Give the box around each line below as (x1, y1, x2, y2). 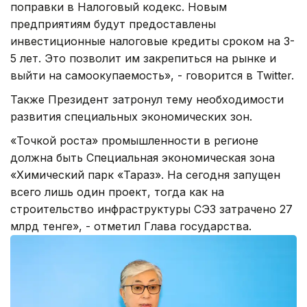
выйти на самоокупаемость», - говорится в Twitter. (10, 68, 294, 82)
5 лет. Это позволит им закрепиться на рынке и (10, 51, 276, 65)
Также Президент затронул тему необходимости (10, 92, 284, 106)
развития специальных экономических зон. (10, 109, 252, 123)
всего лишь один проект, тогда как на (10, 184, 224, 199)
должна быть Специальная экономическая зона (10, 150, 275, 164)
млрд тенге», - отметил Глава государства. (10, 219, 251, 233)
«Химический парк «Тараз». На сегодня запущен (10, 167, 280, 182)
